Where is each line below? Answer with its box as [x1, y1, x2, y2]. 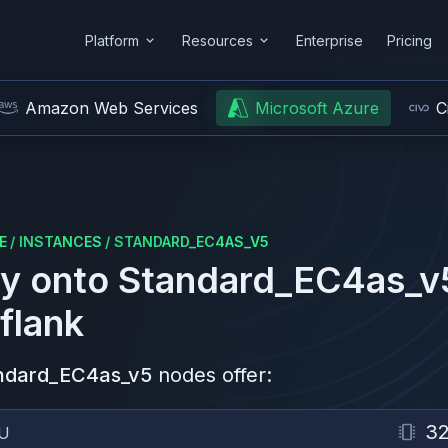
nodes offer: [158, 363, 272, 387]
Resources [182, 31, 253, 49]
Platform [85, 31, 139, 49]
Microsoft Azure [255, 98, 379, 118]
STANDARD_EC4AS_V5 [114, 233, 269, 250]
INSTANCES [19, 233, 102, 250]
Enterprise [296, 31, 363, 49]
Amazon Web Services [25, 98, 198, 118]
